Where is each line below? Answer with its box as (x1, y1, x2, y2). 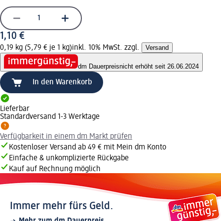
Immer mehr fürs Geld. (10, 201, 113, 212)
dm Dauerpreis (78, 63, 119, 71)
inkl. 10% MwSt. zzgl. (72, 43, 142, 52)
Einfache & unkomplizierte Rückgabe (9, 154, 129, 163)
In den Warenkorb (33, 78, 92, 87)
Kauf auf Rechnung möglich (9, 165, 101, 174)
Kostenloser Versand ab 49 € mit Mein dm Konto (9, 144, 166, 152)
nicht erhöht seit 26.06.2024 (119, 63, 199, 71)
